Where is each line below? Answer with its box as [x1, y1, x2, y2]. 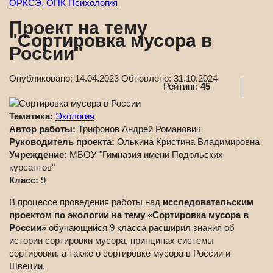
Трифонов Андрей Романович [78, 124, 201, 135]
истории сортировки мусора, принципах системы [9, 235, 214, 246]
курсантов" [9, 162, 55, 173]
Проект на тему [9, 18, 147, 38]
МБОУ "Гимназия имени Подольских [69, 149, 223, 160]
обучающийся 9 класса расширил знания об [46, 222, 235, 233]
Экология [55, 111, 94, 122]
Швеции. [9, 261, 45, 272]
